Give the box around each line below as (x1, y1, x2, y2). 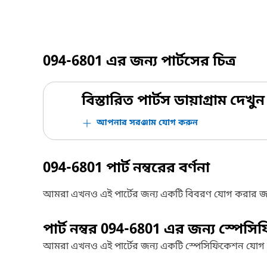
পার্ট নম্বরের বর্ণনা (103, 159, 210, 178)
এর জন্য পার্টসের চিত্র (103, 52, 236, 72)
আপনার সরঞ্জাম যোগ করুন (97, 117, 198, 129)
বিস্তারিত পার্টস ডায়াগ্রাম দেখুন (82, 92, 265, 111)
